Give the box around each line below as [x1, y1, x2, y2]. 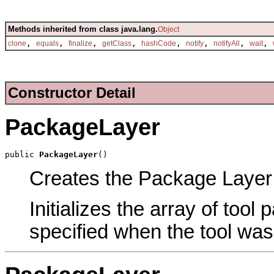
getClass [102, 39, 131, 48]
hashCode [141, 39, 176, 48]
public [5, 150, 39, 160]
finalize [68, 39, 92, 48]
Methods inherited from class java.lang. [8, 24, 158, 34]
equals [36, 39, 59, 48]
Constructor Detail [8, 84, 136, 102]
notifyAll [213, 39, 240, 48]
